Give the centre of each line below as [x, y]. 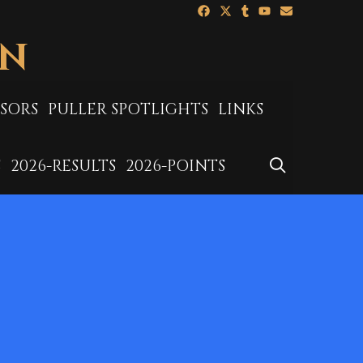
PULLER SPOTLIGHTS [128, 109]
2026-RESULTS [63, 166]
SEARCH [324, 165]
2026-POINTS [175, 166]
